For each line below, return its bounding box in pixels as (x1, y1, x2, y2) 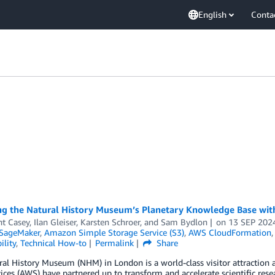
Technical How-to (20, 238, 87, 248)
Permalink (95, 238, 134, 248)
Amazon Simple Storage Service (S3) (44, 227, 184, 238)
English (198, 9, 227, 20)
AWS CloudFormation (188, 227, 271, 238)
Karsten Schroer (80, 217, 140, 227)
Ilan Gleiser (33, 217, 76, 227)
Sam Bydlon (160, 217, 207, 227)
